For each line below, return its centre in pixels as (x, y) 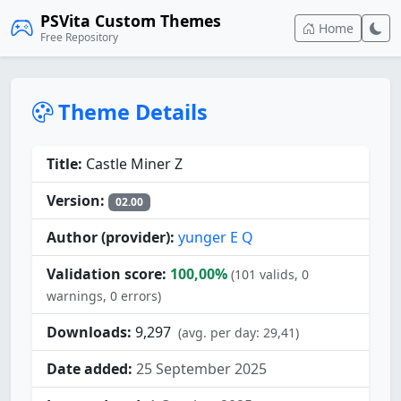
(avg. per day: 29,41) (239, 333)
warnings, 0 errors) (104, 296)
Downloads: (89, 333)
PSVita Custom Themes (131, 21)
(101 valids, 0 (270, 275)
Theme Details (130, 112)
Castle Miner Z (132, 164)
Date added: (90, 369)
